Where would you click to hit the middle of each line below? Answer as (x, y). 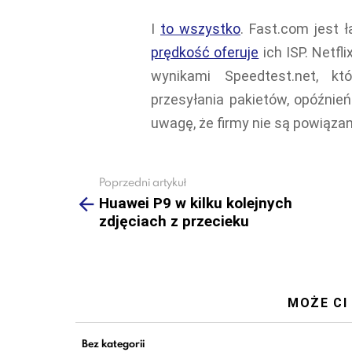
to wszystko (200, 28)
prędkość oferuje (205, 52)
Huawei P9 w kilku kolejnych (196, 203)
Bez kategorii (113, 343)
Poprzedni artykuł (143, 182)
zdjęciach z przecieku (174, 221)
